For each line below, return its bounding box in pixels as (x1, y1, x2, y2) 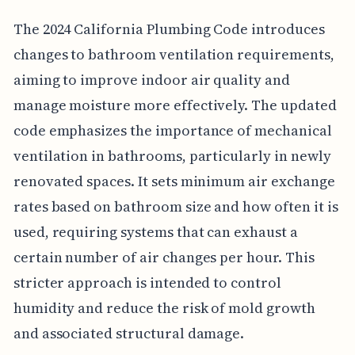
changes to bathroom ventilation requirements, (13, 44, 334, 65)
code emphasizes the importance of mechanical (13, 120, 332, 141)
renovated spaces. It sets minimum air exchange (13, 171, 335, 192)
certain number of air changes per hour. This (13, 247, 315, 268)
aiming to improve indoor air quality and (13, 70, 290, 90)
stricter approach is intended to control (13, 273, 281, 293)
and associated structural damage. (13, 323, 245, 344)
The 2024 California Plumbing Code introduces (13, 19, 325, 40)
